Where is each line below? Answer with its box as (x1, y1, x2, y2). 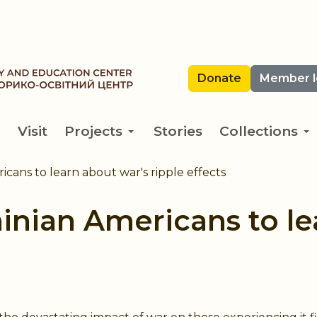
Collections (219, 123, 298, 139)
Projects (64, 123, 122, 139)
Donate (197, 71, 241, 85)
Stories (154, 123, 202, 139)
